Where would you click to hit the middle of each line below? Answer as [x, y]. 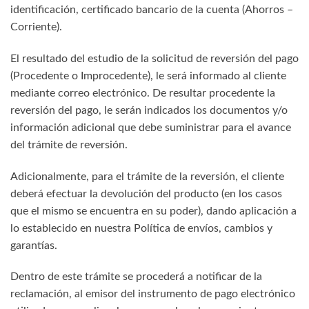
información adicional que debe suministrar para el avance [151, 127]
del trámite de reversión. [69, 144]
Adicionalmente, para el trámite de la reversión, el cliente [147, 176]
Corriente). [36, 27]
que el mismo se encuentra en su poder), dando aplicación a [153, 211]
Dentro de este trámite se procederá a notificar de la [136, 277]
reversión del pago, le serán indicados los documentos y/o [149, 110]
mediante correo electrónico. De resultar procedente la [143, 93]
